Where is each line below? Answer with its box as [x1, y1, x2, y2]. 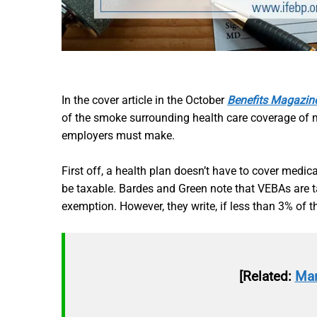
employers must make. [62, 129, 175, 142]
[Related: [238, 268, 295, 284]
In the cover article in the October [62, 93, 227, 107]
